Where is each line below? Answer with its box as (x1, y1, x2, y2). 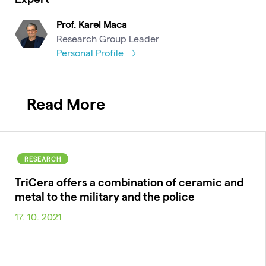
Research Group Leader (56, 33, 159, 44)
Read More (27, 93, 105, 113)
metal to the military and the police (15, 189, 195, 203)
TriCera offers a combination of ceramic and (15, 175, 243, 189)
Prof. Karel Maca (56, 18, 127, 30)
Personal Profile (56, 47, 126, 58)
